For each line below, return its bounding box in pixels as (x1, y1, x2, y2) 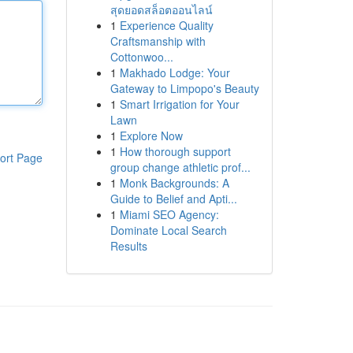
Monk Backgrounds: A (119, 175, 229, 191)
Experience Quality (119, 17, 214, 33)
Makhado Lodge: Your (119, 65, 230, 80)
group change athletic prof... (110, 159, 251, 175)
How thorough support (119, 143, 231, 159)
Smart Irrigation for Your (119, 96, 240, 112)
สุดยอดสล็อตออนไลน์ (110, 2, 213, 17)
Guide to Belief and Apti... (110, 191, 237, 206)
